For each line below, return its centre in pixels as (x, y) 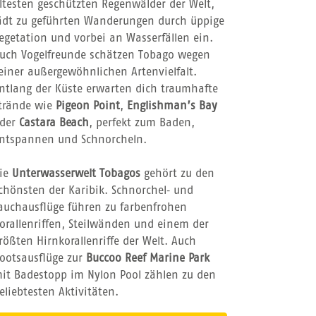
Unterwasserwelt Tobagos (76, 174)
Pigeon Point (88, 106)
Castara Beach (54, 123)
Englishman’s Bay (172, 106)
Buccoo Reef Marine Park (148, 259)
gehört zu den (177, 174)
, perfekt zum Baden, (142, 123)
